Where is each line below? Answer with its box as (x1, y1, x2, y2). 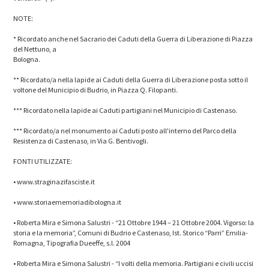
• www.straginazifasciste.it (13, 177, 95, 186)
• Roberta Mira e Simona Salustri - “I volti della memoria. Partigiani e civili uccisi (13, 258, 254, 268)
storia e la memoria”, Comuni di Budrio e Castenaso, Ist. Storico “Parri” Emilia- (13, 228, 249, 237)
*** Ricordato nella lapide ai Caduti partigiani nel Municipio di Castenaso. (13, 105, 238, 115)
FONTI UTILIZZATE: (13, 156, 73, 166)
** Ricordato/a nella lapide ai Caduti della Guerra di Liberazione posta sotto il (13, 74, 249, 84)
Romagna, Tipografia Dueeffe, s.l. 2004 (13, 238, 131, 247)
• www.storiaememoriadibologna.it (13, 197, 122, 207)
